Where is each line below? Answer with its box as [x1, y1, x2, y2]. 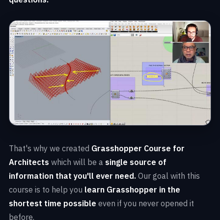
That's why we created [9, 143, 91, 154]
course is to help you [9, 185, 84, 195]
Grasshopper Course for [91, 143, 185, 154]
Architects [9, 157, 49, 167]
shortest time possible [9, 198, 96, 209]
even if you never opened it [96, 198, 194, 209]
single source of [105, 157, 166, 167]
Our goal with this [136, 171, 200, 181]
